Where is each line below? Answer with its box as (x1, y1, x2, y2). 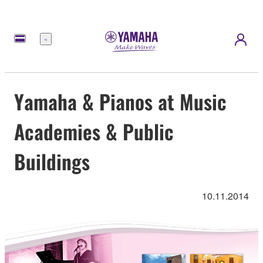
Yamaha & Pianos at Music (14, 86, 227, 116)
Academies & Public (14, 116, 174, 146)
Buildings (14, 146, 90, 176)
